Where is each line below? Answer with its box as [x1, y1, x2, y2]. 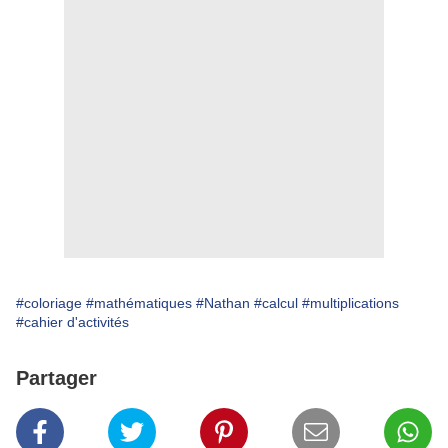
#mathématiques [86, 295, 192, 312]
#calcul [254, 295, 298, 312]
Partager [16, 367, 97, 390]
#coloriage [16, 295, 82, 312]
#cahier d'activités [16, 314, 129, 331]
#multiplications [302, 295, 399, 312]
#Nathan [196, 295, 250, 312]
